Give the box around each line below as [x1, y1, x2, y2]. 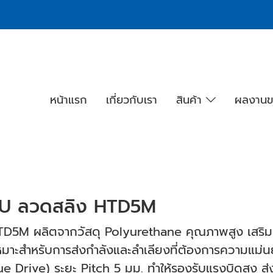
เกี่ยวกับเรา [105, 91, 157, 108]
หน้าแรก [49, 91, 87, 108]
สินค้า [175, 91, 206, 108]
